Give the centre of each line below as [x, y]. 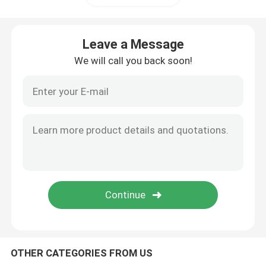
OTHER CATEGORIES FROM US [81, 253]
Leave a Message [133, 44]
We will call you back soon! [133, 61]
